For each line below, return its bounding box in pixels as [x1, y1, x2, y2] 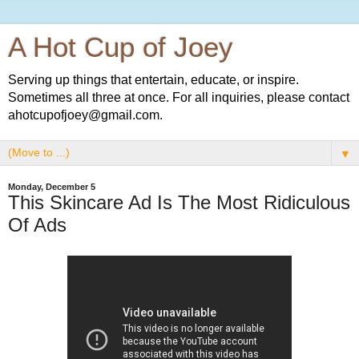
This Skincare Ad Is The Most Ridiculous [8, 192, 350, 213]
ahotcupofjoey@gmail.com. [8, 108, 163, 122]
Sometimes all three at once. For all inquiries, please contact [8, 91, 349, 104]
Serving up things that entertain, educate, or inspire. [8, 73, 299, 87]
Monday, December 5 [8, 182, 95, 192]
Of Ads [8, 214, 67, 236]
